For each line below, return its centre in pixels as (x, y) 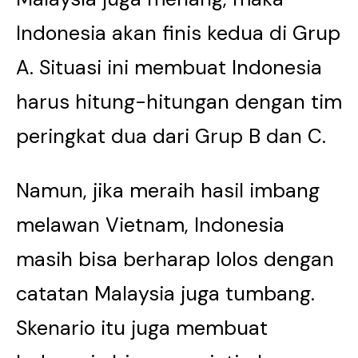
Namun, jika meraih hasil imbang (168, 191)
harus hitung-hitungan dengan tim (179, 102)
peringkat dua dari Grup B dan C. (171, 136)
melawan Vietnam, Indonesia (150, 225)
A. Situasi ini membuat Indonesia (169, 68)
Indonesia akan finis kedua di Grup (178, 33)
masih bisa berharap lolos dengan (175, 259)
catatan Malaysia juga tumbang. (165, 294)
